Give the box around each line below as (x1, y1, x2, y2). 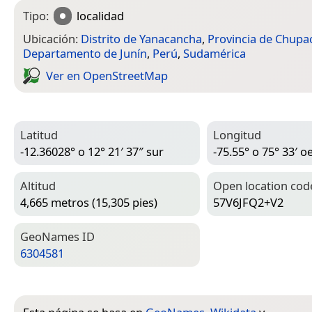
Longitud (213, 126, 261, 143)
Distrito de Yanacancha (81, 30, 202, 47)
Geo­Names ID (20, 228, 95, 244)
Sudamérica (183, 45, 246, 61)
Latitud (20, 126, 58, 143)
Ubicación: (23, 30, 81, 47)
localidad (77, 8, 125, 24)
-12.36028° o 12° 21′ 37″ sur (20, 143, 164, 160)
